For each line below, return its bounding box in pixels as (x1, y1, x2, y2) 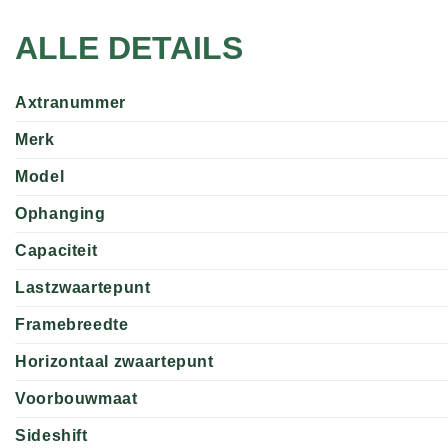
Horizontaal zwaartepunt (15, 352, 214, 370)
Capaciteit (15, 241, 98, 259)
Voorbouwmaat (15, 389, 138, 407)
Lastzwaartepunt (15, 278, 151, 296)
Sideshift (15, 426, 88, 444)
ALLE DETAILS (15, 29, 243, 66)
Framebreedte (15, 315, 129, 333)
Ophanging (15, 204, 106, 222)
